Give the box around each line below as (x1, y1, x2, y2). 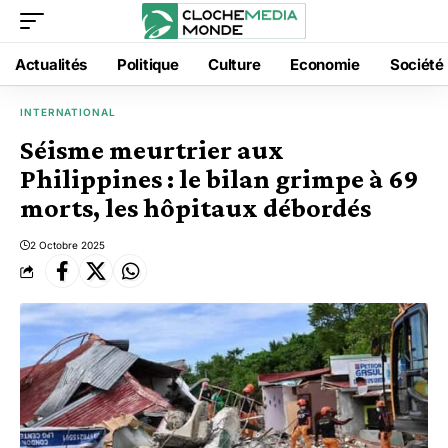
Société (389, 54, 444, 74)
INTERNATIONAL (20, 106, 116, 118)
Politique (117, 54, 179, 74)
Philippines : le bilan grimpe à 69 (20, 163, 419, 194)
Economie (290, 54, 360, 74)
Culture (208, 54, 261, 74)
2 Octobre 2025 (30, 239, 105, 251)
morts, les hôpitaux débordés (20, 192, 371, 223)
